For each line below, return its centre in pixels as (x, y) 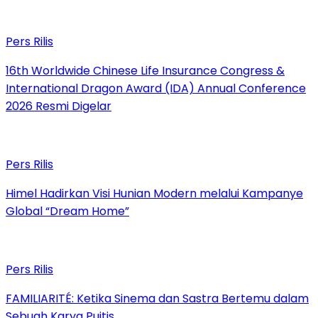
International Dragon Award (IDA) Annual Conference (156, 89)
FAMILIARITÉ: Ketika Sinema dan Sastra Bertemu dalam (157, 299)
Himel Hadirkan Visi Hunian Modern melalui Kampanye (154, 194)
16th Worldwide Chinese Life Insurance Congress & (145, 71)
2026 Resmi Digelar (59, 106)
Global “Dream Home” (67, 212)
